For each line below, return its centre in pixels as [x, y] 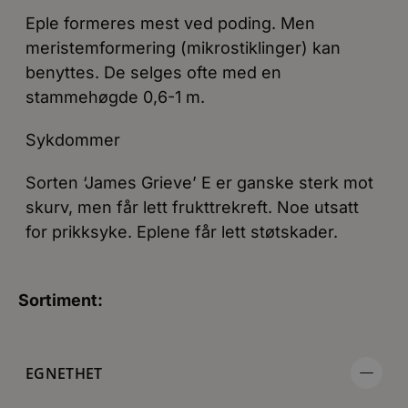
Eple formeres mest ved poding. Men [170, 23]
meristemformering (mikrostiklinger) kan [183, 48]
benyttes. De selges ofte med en [153, 72]
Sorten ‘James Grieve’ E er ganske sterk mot [199, 183]
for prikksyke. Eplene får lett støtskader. [182, 232]
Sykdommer [73, 140]
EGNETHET [64, 373]
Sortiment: [61, 300]
